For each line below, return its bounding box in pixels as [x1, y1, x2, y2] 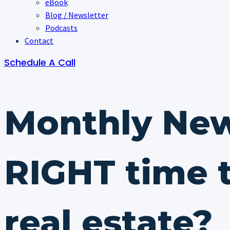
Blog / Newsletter [45, 10, 108, 20]
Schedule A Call [4, 56, 75, 69]
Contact [25, 35, 53, 46]
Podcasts [45, 23, 78, 33]
